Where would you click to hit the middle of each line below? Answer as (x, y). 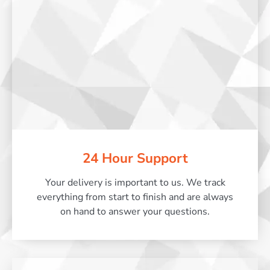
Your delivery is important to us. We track (135, 182)
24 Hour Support (135, 158)
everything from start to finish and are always (135, 197)
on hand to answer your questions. (135, 211)
